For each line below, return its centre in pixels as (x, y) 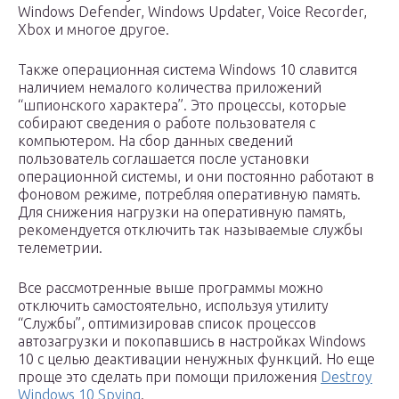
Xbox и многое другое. (94, 30)
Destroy (346, 377)
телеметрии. (60, 248)
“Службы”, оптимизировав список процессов (167, 324)
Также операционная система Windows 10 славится (187, 70)
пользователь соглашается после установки (163, 159)
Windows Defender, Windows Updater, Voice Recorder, (192, 12)
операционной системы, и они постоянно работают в (196, 177)
